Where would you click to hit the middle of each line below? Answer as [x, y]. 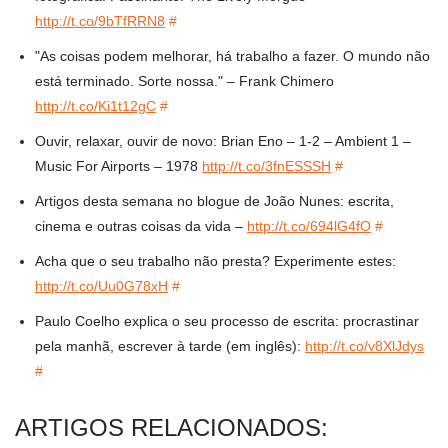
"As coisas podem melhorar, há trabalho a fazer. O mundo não [232, 56]
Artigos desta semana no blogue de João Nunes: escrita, [214, 201]
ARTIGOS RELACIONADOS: [171, 428]
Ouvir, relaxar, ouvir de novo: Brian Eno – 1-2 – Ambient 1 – [223, 141]
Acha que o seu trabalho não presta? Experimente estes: [215, 261]
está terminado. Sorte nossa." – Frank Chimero [184, 81]
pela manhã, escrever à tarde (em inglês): [170, 346]
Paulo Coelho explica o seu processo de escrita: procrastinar [227, 321]
